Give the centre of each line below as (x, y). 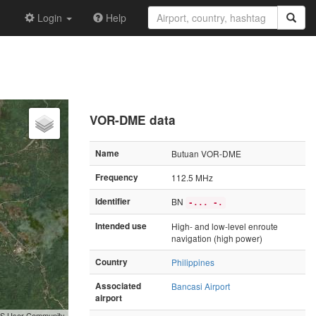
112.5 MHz (192, 177)
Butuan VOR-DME (206, 153)
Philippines (193, 262)
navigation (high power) (217, 238)
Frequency (117, 177)
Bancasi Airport (201, 286)
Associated (118, 286)
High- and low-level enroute (225, 226)
